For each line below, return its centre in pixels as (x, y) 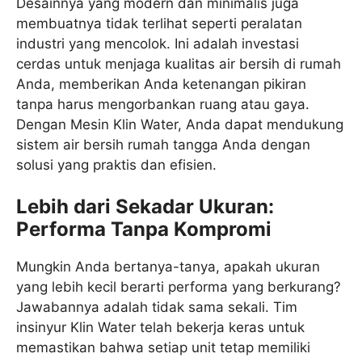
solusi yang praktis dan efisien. (116, 164)
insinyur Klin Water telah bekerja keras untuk (160, 328)
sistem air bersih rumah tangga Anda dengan (163, 144)
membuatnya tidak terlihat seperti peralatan (159, 23)
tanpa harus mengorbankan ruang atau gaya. (163, 104)
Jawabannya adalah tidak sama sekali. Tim (157, 307)
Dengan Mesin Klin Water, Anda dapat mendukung (180, 124)
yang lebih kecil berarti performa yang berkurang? (179, 287)
